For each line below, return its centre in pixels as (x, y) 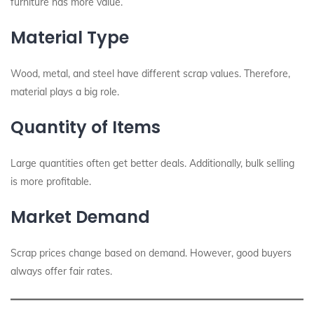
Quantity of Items (86, 127)
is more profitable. (51, 182)
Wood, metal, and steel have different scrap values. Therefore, (150, 74)
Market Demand (80, 217)
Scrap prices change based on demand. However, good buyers (151, 253)
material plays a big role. (65, 92)
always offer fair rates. (61, 271)
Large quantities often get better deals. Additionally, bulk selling (152, 163)
